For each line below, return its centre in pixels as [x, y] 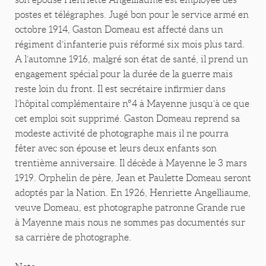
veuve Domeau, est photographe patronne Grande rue [130, 208]
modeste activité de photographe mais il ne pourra [122, 134]
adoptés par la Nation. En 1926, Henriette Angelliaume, [133, 193]
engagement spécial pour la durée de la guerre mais [124, 74]
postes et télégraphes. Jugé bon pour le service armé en [132, 15]
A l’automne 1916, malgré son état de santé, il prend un [132, 59]
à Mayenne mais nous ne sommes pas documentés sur [130, 223]
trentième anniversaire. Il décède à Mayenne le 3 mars [131, 163]
